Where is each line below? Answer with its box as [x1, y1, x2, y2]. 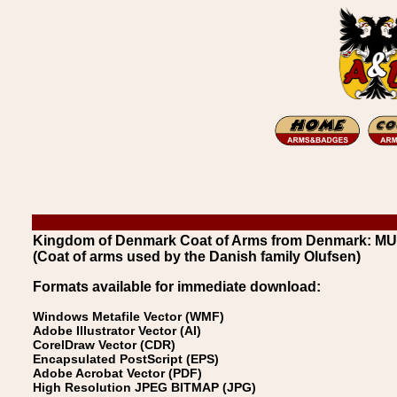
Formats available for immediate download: [33, 279, 321, 294]
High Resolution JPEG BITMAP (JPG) [33, 380, 256, 394]
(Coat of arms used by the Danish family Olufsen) [33, 249, 361, 264]
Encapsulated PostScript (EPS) [33, 352, 219, 366]
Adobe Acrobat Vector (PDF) [33, 366, 202, 380]
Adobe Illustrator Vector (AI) [33, 323, 201, 338]
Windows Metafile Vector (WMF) [33, 309, 224, 323]
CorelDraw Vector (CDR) [33, 338, 175, 352]
